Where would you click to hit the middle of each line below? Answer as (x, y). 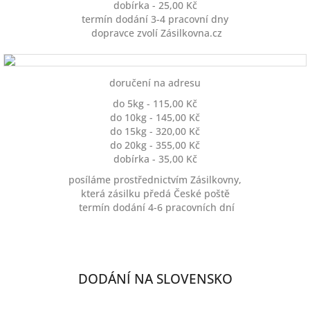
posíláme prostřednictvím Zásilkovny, (155, 180)
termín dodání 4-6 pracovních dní (155, 207)
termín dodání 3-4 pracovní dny (155, 19)
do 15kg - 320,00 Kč (155, 131)
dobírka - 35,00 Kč (155, 159)
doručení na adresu (155, 83)
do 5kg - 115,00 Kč (155, 103)
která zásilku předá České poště (155, 193)
